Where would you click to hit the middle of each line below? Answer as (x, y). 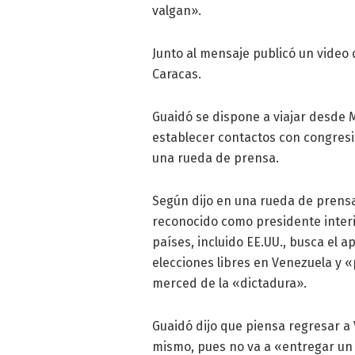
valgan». (177, 11)
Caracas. (177, 74)
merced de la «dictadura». (229, 284)
